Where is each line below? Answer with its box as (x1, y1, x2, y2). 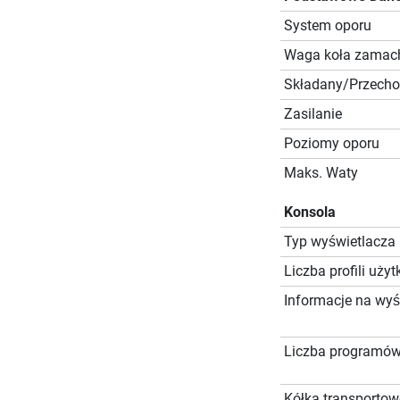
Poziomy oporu (283, 135, 379, 153)
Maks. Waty (283, 164, 358, 182)
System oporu (283, 17, 371, 35)
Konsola (283, 204, 336, 221)
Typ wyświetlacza (283, 233, 396, 251)
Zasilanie (283, 105, 342, 123)
